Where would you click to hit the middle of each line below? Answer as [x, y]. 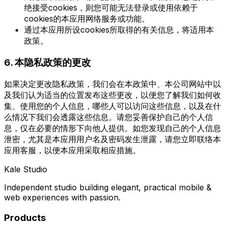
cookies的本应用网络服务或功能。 [87, 19]
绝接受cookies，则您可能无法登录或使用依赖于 [111, 8]
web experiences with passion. [62, 197]
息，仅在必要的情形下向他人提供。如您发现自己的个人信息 [113, 128]
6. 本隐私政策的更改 [47, 63]
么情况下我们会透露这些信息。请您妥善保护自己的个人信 [108, 117]
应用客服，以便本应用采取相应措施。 [72, 150]
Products [25, 217]
